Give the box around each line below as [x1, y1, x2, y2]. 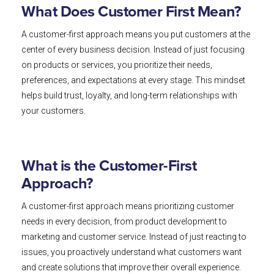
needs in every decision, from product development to [21, 217, 227, 227]
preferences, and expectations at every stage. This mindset [21, 75, 245, 86]
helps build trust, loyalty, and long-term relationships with [21, 91, 237, 101]
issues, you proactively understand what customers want [21, 247, 242, 257]
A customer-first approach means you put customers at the [21, 29, 250, 40]
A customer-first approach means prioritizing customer [21, 201, 234, 212]
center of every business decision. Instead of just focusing [21, 45, 245, 55]
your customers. [21, 106, 86, 116]
